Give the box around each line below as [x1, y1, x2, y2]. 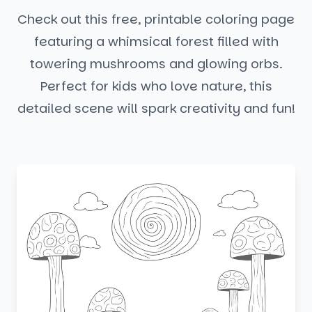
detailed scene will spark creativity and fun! [17, 100, 295, 117]
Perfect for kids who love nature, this [40, 77, 272, 95]
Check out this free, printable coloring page [17, 10, 295, 28]
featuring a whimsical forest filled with [33, 33, 279, 50]
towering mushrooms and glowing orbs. [29, 55, 283, 72]
